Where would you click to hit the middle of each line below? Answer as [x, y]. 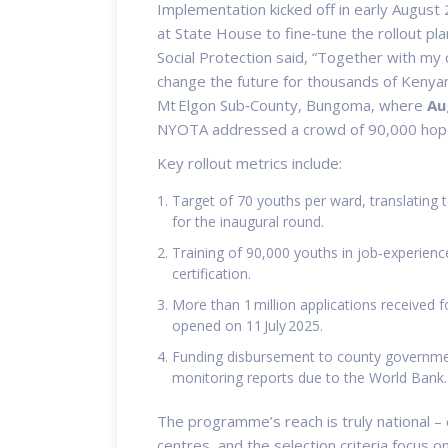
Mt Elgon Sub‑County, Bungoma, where [292, 104]
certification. [211, 273]
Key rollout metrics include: [249, 162]
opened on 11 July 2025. [247, 325]
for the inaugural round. [248, 221]
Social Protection [214, 56]
